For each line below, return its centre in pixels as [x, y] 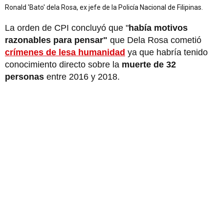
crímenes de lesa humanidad [65, 52]
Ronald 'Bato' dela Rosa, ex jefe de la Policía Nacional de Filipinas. [104, 7]
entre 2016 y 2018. [84, 77]
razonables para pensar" [56, 40]
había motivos [158, 28]
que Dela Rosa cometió [154, 40]
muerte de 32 [149, 64]
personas [26, 77]
